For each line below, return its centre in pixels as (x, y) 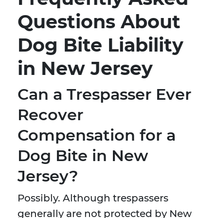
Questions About (99, 22)
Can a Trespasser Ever (104, 94)
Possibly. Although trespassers (93, 198)
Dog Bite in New (83, 156)
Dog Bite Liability (100, 45)
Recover (50, 115)
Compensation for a (97, 135)
